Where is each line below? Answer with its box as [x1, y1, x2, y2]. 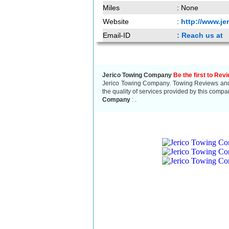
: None [177, 4, 199, 12]
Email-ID [103, 31, 130, 39]
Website [103, 17, 129, 26]
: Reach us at [177, 31, 223, 39]
